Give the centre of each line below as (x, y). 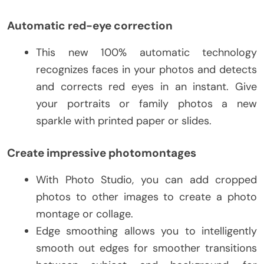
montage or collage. (85, 214)
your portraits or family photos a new (146, 103)
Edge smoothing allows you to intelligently (146, 231)
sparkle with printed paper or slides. (124, 121)
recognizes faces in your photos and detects (146, 69)
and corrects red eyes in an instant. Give (146, 86)
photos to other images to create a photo (146, 197)
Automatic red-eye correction (90, 25)
